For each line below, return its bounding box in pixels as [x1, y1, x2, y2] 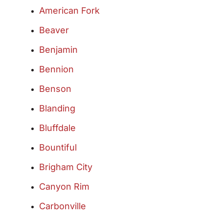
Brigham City [39, 162, 92, 173]
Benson [39, 84, 71, 94]
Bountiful [39, 142, 77, 153]
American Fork [39, 5, 100, 16]
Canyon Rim [39, 181, 89, 192]
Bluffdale [39, 123, 76, 133]
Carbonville [39, 201, 86, 212]
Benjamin [39, 44, 78, 55]
